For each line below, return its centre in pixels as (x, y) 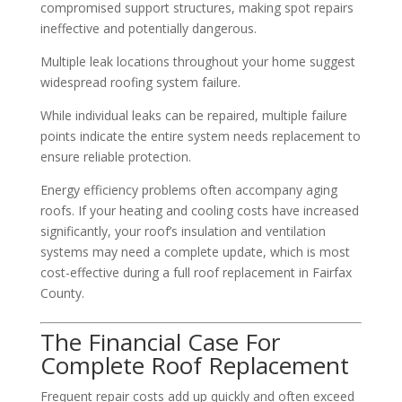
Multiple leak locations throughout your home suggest (197, 61)
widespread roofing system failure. (140, 82)
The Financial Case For (160, 341)
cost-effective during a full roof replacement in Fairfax (196, 272)
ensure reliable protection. (115, 156)
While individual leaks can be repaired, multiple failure (193, 115)
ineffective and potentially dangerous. (148, 28)
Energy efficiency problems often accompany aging (188, 189)
